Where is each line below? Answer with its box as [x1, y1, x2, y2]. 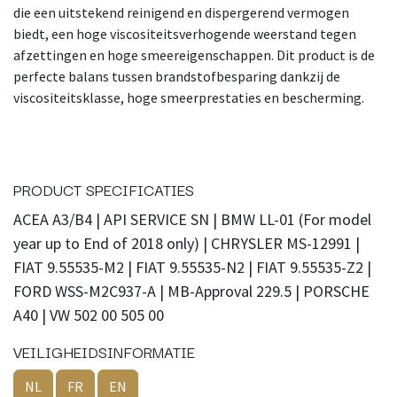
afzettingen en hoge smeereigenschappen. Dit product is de [13, 46, 375, 65]
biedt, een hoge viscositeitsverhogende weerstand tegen [13, 25, 356, 43]
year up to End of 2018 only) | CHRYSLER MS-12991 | [13, 233, 360, 254]
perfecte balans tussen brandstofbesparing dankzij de [13, 67, 340, 86]
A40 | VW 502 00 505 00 [13, 305, 164, 326]
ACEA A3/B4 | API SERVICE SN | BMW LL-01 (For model [13, 209, 371, 230]
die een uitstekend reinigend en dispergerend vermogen [13, 4, 349, 22]
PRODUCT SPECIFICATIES [13, 177, 194, 202]
